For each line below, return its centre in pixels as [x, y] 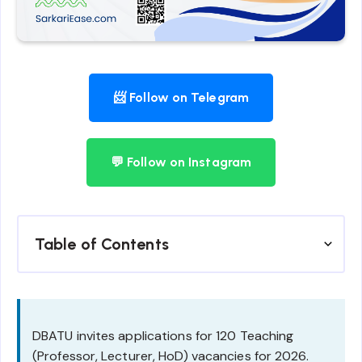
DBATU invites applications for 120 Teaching [163, 336]
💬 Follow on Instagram [181, 162]
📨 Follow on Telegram [181, 98]
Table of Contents [102, 244]
